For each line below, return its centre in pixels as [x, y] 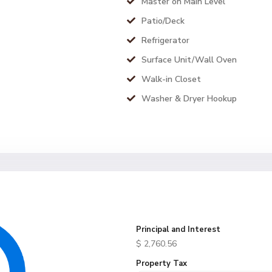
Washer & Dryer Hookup [189, 99]
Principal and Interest [178, 229]
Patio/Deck [163, 21]
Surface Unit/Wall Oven [189, 60]
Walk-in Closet [171, 79]
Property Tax [161, 263]
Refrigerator [165, 40]
